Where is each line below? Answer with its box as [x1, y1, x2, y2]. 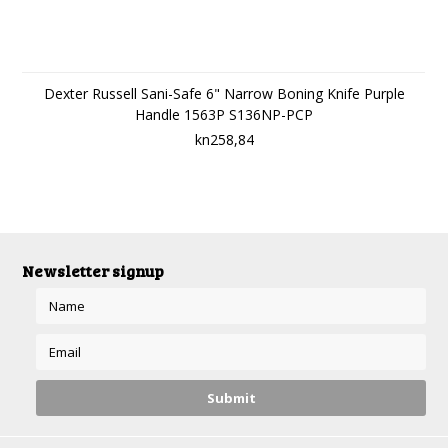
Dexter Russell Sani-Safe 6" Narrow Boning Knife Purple [43, 84, 405, 103]
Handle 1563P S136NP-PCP [135, 105, 313, 124]
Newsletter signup [22, 260, 165, 281]
